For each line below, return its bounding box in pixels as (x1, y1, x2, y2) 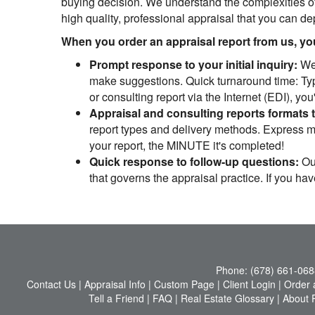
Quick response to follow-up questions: (89, 153, 299, 169)
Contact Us (26, 277, 76, 291)
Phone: (215, 263, 250, 277)
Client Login (222, 277, 276, 291)
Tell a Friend (88, 291, 144, 305)
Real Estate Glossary (180, 291, 274, 305)
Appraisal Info (84, 277, 146, 291)
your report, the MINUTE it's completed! (89, 137, 284, 153)
